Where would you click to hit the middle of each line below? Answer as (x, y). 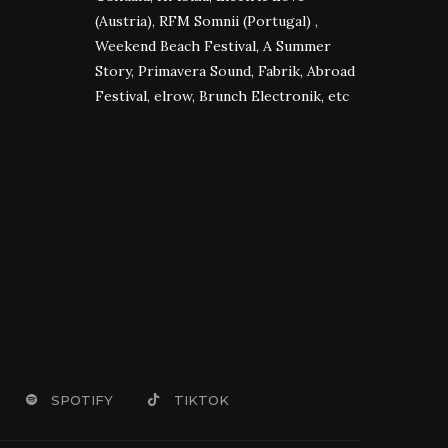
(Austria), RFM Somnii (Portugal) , (208, 20)
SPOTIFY (81, 399)
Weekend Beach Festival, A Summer (212, 45)
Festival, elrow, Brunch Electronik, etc (221, 95)
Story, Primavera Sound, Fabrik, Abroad (224, 70)
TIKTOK (201, 399)
